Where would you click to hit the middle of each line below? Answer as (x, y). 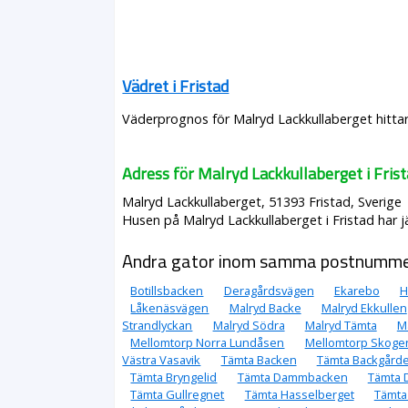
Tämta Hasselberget (299, 394)
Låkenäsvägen (170, 308)
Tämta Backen (259, 360)
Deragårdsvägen (269, 291)
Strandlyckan (158, 325)
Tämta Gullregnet (178, 394)
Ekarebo (357, 291)
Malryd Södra (249, 325)
